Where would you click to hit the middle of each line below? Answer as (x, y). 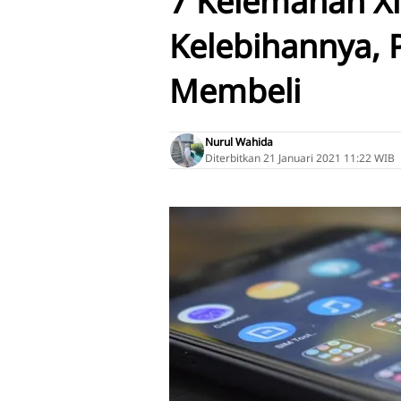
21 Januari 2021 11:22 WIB (329, 158)
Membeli (235, 91)
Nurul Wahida (239, 142)
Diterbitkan (233, 158)
